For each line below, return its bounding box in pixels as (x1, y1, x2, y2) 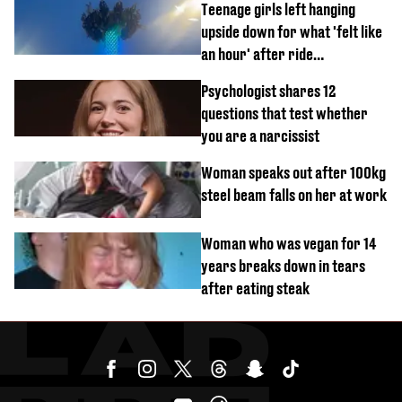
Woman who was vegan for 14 (201, 233, 376, 253)
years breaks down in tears (201, 256, 365, 275)
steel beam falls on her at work (201, 185, 387, 205)
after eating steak (201, 278, 310, 298)
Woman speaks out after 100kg (201, 162, 386, 182)
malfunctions (201, 66, 280, 86)
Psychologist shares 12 (201, 81, 336, 100)
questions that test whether (201, 103, 368, 123)
